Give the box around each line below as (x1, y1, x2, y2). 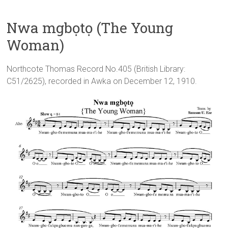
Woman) (7, 36, 65, 55)
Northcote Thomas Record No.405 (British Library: (7, 64, 186, 74)
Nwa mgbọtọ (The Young (7, 18, 174, 38)
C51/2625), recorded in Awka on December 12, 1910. (7, 76, 197, 87)
